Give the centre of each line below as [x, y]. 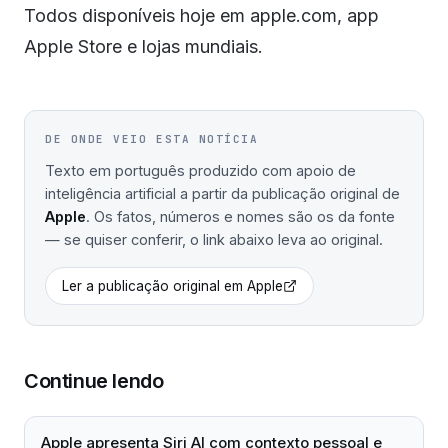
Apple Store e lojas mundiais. [143, 46]
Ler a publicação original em [154, 286]
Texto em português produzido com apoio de [200, 170]
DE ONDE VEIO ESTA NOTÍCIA [152, 139]
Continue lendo [94, 381]
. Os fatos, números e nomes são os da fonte [240, 216]
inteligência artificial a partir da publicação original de [222, 193]
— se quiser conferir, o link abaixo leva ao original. [214, 239]
